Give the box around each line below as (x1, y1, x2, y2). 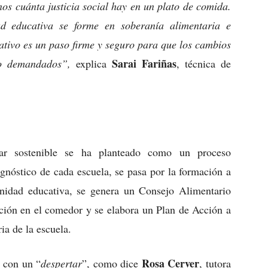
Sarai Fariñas (112, 56, 176, 71)
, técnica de (176, 56, 231, 71)
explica (71, 56, 112, 71)
